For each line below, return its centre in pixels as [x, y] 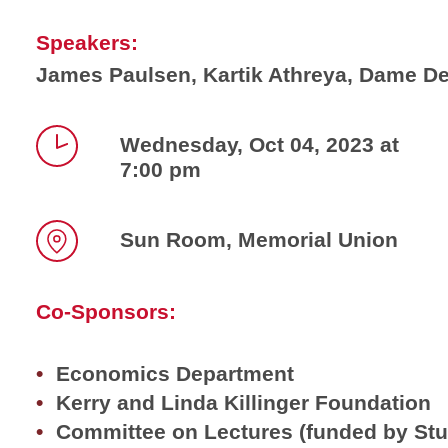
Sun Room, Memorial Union [259, 239]
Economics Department [175, 373]
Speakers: [87, 42]
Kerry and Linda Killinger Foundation [243, 402]
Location [73, 277]
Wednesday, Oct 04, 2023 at [259, 144]
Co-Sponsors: [106, 311]
